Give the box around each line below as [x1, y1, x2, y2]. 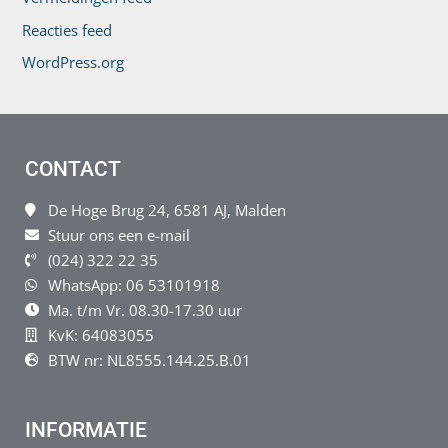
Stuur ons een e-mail [47, 224, 190, 245]
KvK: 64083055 [47, 324, 154, 345]
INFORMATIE [25, 417, 147, 442]
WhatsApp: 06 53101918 [47, 274, 220, 295]
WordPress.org [22, 52, 125, 73]
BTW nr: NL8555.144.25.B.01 [47, 349, 251, 370]
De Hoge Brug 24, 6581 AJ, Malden [47, 199, 286, 220]
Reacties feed [22, 19, 113, 40]
